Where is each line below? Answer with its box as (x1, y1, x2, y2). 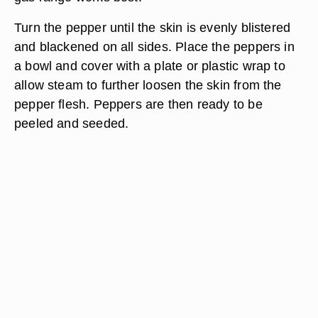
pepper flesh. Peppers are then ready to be (14, 97, 263, 111)
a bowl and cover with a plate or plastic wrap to (14, 58, 285, 73)
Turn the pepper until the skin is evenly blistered (14, 20, 291, 35)
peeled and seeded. (14, 116, 129, 131)
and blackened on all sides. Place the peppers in (14, 39, 295, 54)
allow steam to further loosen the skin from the (14, 77, 282, 92)
